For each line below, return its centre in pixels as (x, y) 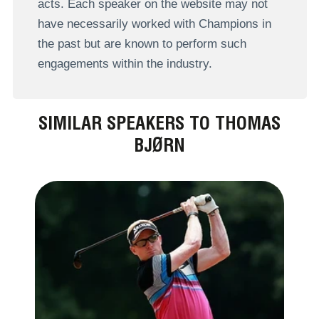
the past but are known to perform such (142, 44)
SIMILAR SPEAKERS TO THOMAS (159, 122)
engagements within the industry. (125, 64)
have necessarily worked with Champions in (154, 24)
